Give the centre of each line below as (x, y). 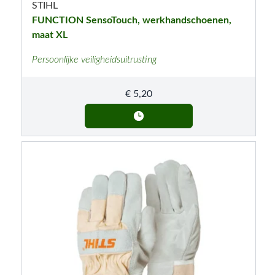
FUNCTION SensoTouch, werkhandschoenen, (131, 20)
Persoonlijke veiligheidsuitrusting (94, 59)
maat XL (49, 35)
